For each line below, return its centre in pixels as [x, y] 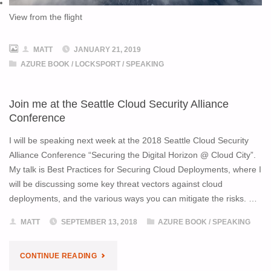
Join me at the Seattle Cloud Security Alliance [119, 104]
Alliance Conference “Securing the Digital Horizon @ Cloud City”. [132, 155]
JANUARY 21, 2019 [108, 50]
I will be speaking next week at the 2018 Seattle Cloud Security [129, 141]
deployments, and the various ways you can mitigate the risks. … [133, 199]
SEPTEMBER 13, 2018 [99, 222]
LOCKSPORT [97, 64]
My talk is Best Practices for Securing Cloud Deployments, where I [135, 170]
